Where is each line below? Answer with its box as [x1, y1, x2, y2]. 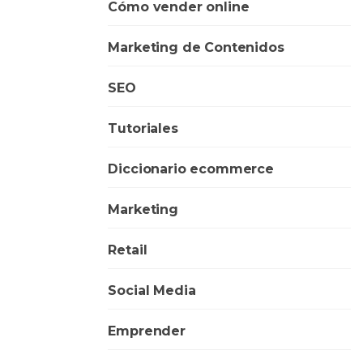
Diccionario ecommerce [108, 160, 274, 177]
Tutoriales [108, 120, 178, 136]
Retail [108, 241, 147, 258]
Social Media [108, 282, 196, 298]
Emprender [108, 322, 186, 339]
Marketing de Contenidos [108, 39, 284, 55]
